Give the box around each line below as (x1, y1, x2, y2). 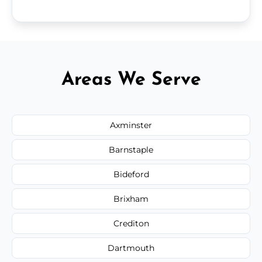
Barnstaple (109, 144, 153, 155)
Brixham (113, 193, 149, 204)
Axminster (110, 119, 152, 130)
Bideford (113, 168, 149, 180)
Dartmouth (108, 242, 154, 253)
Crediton (113, 218, 149, 229)
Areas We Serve (61, 70, 201, 89)
